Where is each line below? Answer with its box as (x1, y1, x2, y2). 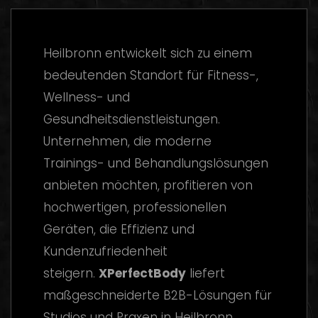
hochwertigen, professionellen (43, 199, 226, 216)
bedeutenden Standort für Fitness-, (43, 67, 258, 84)
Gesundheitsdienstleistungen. (43, 111, 220, 128)
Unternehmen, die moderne (43, 133, 212, 150)
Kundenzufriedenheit (43, 243, 168, 260)
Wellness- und (43, 89, 130, 106)
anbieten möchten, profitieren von (43, 177, 253, 194)
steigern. (43, 265, 99, 282)
